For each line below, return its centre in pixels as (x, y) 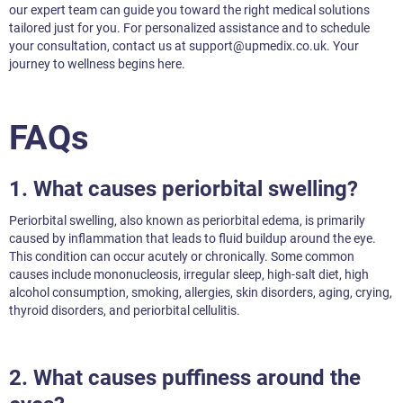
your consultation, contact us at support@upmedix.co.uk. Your (184, 46)
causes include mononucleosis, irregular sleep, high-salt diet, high (189, 275)
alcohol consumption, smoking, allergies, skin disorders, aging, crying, (201, 293)
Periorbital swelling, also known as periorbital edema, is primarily (187, 221)
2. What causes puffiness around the (185, 378)
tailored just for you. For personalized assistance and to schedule (189, 28)
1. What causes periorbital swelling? (186, 189)
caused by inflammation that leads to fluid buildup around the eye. (193, 239)
